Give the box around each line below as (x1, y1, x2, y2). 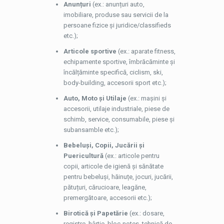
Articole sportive (63, 47, 118, 55)
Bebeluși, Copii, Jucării (63, 141, 137, 149)
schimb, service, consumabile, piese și (63, 115, 174, 123)
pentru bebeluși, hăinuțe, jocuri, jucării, (63, 173, 173, 180)
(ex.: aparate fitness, (117, 47, 175, 55)
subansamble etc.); (63, 126, 119, 133)
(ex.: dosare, (127, 209, 164, 217)
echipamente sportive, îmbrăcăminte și (63, 58, 175, 65)
